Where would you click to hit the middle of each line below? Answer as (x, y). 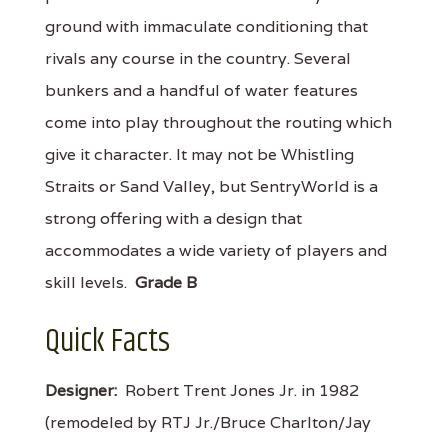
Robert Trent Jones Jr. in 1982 (238, 390)
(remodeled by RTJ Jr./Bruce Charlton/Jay (208, 422)
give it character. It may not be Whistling (199, 154)
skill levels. (90, 282)
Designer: (81, 390)
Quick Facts (107, 341)
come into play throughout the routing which (218, 122)
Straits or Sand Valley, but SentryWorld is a (211, 186)
